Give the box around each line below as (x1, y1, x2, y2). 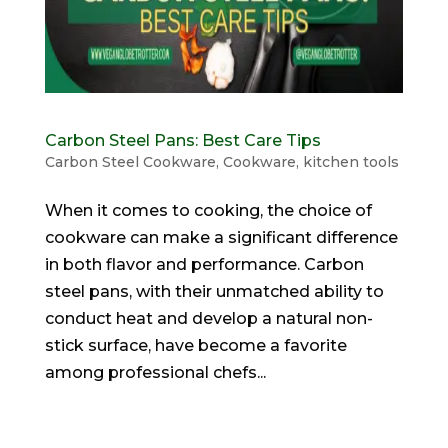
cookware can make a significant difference (44, 228, 398, 248)
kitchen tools (302, 153, 399, 172)
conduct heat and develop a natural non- (44, 309, 373, 329)
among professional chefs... (44, 363, 266, 383)
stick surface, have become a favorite (44, 336, 347, 356)
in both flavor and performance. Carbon (44, 255, 364, 275)
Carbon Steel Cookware (44, 153, 216, 172)
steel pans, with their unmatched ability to (44, 282, 384, 302)
